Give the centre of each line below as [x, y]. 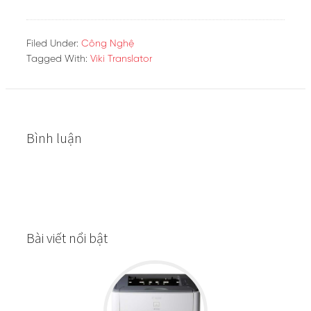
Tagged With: [58, 59]
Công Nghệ [108, 44]
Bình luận [54, 138]
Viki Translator [121, 59]
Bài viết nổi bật [67, 238]
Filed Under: [54, 44]
